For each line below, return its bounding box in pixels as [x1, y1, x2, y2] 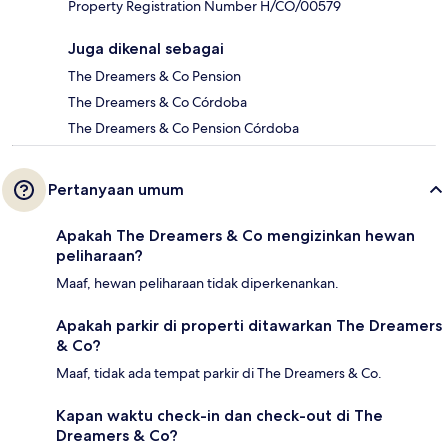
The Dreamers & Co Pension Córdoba [68, 119, 299, 138]
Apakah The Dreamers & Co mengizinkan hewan [56, 226, 415, 246]
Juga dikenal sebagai [68, 39, 224, 59]
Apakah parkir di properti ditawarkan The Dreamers [56, 316, 442, 336]
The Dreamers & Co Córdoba [68, 93, 247, 112]
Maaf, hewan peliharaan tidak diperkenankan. [56, 274, 339, 293]
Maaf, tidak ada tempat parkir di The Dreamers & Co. [56, 364, 382, 383]
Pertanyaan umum [48, 180, 184, 200]
